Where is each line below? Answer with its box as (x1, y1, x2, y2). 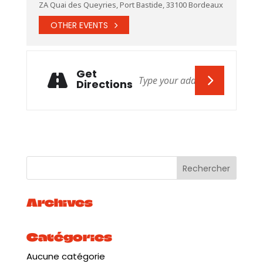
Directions (76, 76, 133, 92)
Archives (26, 195, 93, 210)
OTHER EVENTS (50, 19, 108, 31)
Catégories (26, 230, 112, 244)
